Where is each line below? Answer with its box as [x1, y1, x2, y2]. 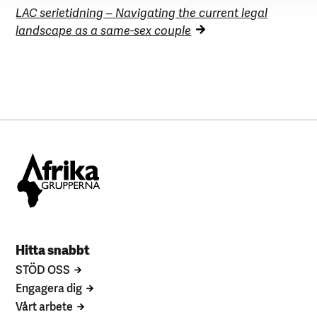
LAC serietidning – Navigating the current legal [16, 3, 268, 21]
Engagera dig [16, 279, 83, 296]
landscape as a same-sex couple [16, 21, 192, 39]
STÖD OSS [16, 260, 71, 278]
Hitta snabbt [16, 239, 91, 259]
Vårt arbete [16, 297, 74, 315]
